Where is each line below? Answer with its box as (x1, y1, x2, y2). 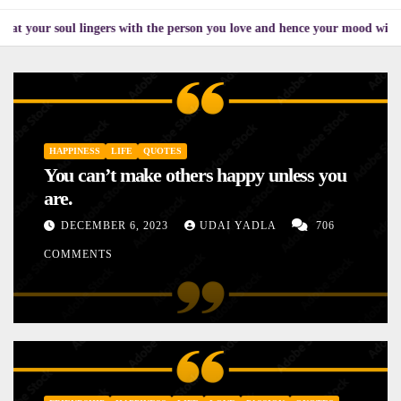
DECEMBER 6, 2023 (60, 219, 172, 233)
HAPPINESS (48, 146, 100, 157)
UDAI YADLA (199, 219, 279, 233)
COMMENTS (43, 248, 113, 261)
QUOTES (142, 146, 182, 157)
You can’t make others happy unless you (43, 164, 346, 187)
